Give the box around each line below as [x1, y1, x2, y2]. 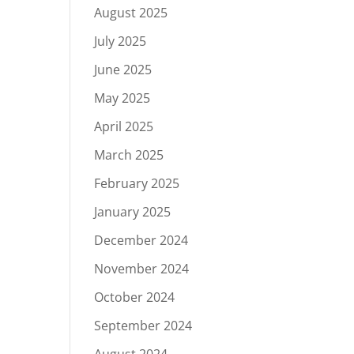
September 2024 [94, 317, 193, 334]
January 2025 [94, 203, 171, 220]
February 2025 [94, 175, 180, 192]
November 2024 [94, 260, 190, 277]
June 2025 [94, 61, 153, 78]
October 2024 [94, 288, 175, 306]
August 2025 [94, 4, 168, 21]
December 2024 [94, 232, 189, 249]
